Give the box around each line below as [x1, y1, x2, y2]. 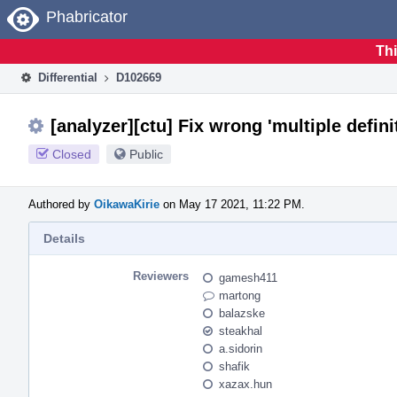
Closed [52, 146, 91, 161]
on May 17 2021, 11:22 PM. [160, 197, 305, 211]
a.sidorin [219, 341, 262, 355]
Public [129, 146, 163, 161]
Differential [35, 70, 97, 84]
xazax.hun [219, 377, 272, 391]
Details [43, 230, 85, 245]
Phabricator [46, 8, 128, 26]
